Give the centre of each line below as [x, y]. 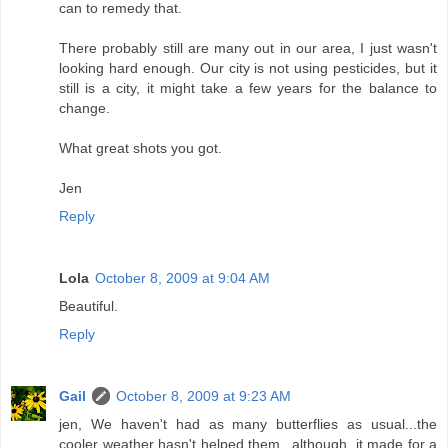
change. [84, 107]
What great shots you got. [140, 147]
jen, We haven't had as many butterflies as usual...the [248, 423]
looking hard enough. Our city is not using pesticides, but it [248, 67]
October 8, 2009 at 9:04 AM [182, 277]
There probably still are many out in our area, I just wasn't [248, 47]
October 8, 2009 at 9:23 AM [203, 395]
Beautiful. [88, 305]
